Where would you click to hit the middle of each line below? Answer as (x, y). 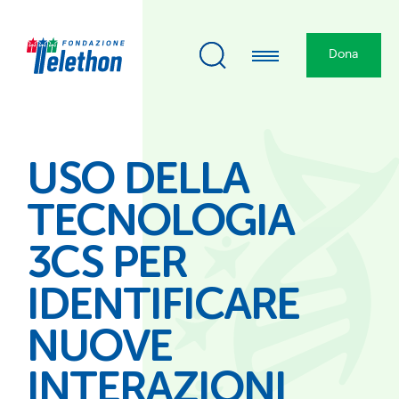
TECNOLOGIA (160, 223)
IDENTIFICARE (163, 306)
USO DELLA (138, 181)
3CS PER (106, 265)
